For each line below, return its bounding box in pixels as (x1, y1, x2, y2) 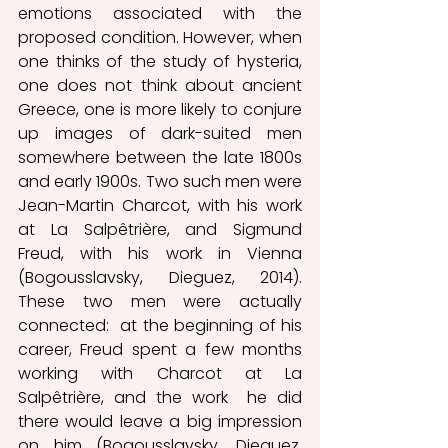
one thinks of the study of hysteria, (18, 49, 302, 73)
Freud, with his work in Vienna (18, 241, 302, 265)
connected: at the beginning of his (18, 313, 302, 337)
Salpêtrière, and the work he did (18, 385, 302, 409)
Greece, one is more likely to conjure (18, 97, 302, 121)
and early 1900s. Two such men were (18, 169, 302, 193)
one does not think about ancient (18, 73, 302, 97)
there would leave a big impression (18, 409, 302, 433)
